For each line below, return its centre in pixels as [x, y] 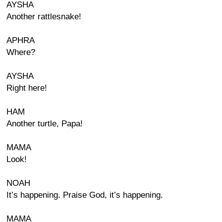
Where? [21, 52]
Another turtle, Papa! [45, 124]
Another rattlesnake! [44, 17]
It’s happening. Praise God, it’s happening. [85, 195]
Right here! [27, 88]
